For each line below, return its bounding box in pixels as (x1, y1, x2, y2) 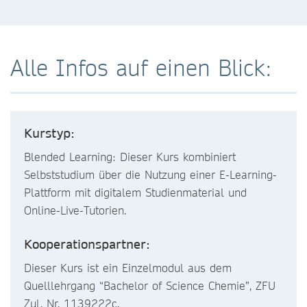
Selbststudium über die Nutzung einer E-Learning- (24, 167, 277, 182)
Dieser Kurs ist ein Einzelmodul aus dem (24, 260, 232, 275)
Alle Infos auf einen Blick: (10, 53, 272, 82)
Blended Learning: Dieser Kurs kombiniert (24, 149, 236, 164)
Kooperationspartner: (24, 236, 150, 252)
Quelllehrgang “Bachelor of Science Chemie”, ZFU (24, 278, 275, 293)
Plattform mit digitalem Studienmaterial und (24, 185, 247, 199)
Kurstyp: (24, 125, 79, 141)
